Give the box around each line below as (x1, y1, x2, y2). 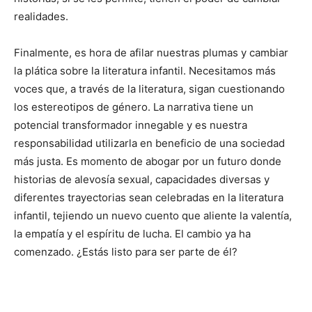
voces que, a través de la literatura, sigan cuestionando (14, 82, 285, 95)
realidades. (14, 10, 68, 23)
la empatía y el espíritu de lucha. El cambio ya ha (14, 227, 251, 240)
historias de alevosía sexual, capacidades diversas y (14, 173, 270, 186)
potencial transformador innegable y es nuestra (14, 118, 247, 132)
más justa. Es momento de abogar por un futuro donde (14, 155, 281, 168)
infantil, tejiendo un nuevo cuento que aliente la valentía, (14, 209, 292, 222)
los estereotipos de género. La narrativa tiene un (14, 100, 253, 114)
